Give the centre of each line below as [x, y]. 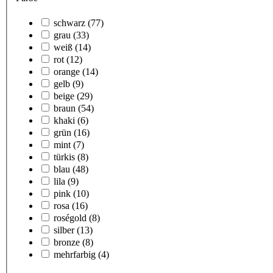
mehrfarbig [75, 255]
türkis [64, 157]
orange [67, 72]
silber [64, 230]
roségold [70, 218]
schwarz [69, 23]
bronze [67, 243]
